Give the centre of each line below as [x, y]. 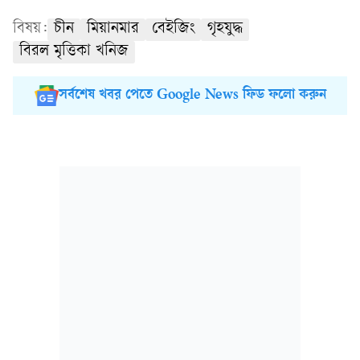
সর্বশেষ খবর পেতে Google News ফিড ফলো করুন [192, 96]
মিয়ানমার [113, 30]
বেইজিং [173, 30]
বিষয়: [30, 30]
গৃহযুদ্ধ [225, 30]
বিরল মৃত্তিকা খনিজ [74, 52]
